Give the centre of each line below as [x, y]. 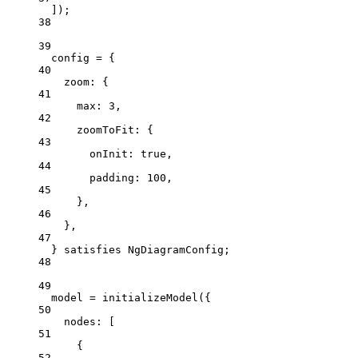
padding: [118, 177]
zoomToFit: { [115, 129]
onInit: [115, 153]
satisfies [93, 249]
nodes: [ [89, 321]
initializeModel [150, 297]
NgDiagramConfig [176, 249]
